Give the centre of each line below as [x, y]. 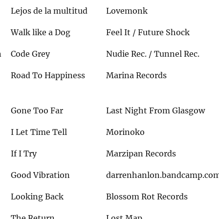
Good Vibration [41, 175]
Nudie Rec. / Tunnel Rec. [153, 54]
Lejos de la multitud [49, 11]
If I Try [24, 153]
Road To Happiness [48, 75]
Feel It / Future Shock [148, 32]
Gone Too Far [37, 110]
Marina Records [137, 75]
